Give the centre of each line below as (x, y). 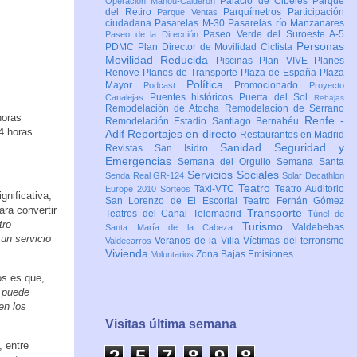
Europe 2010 (133, 189)
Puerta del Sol (277, 98)
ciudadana (130, 24)
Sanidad (247, 148)
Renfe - (324, 121)
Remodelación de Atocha (165, 109)
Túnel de (326, 214)
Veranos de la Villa (199, 241)
